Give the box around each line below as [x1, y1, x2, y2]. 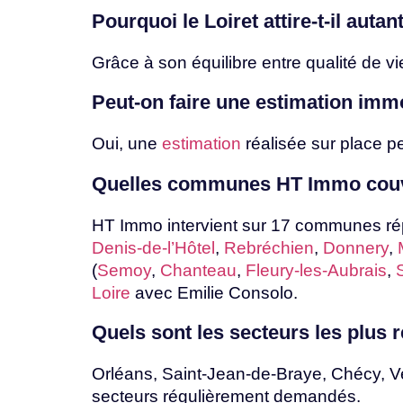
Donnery [323, 237, 389, 257]
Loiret [204, 9, 264, 32]
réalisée [241, 134, 311, 154]
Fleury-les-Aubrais [246, 260, 387, 280]
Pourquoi [92, 9, 183, 32]
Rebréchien [224, 237, 314, 257]
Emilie [177, 282, 228, 302]
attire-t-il [264, 9, 346, 32]
